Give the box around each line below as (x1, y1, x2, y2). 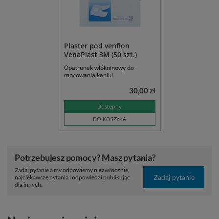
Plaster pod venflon (64, 41, 130, 51)
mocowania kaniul (64, 71, 113, 80)
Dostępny (97, 103, 122, 110)
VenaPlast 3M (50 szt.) (64, 50, 137, 60)
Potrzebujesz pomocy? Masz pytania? (15, 152, 156, 163)
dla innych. (15, 181, 43, 189)
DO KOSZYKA (93, 115, 126, 123)
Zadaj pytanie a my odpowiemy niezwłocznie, (15, 166, 130, 174)
